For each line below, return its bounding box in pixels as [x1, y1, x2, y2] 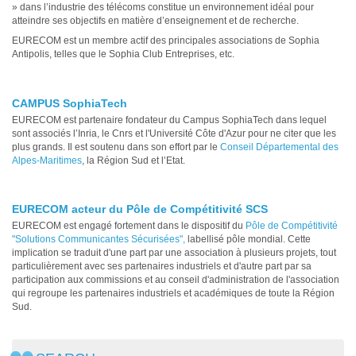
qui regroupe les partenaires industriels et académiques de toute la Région [12, 288, 335, 300]
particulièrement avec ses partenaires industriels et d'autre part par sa [12, 261, 311, 273]
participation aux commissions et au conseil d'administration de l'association [12, 274, 339, 286]
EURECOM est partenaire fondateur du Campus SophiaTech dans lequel [12, 114, 327, 126]
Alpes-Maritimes [12, 154, 82, 166]
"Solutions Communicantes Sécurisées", [12, 234, 185, 246]
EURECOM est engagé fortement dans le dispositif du [12, 220, 246, 232]
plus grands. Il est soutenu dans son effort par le [12, 141, 220, 153]
